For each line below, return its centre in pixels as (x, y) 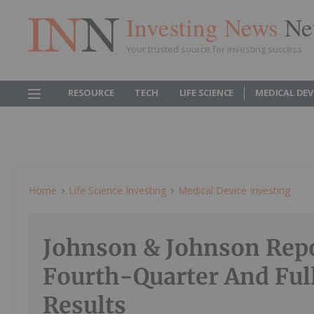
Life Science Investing (117, 190)
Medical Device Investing (234, 190)
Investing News (205, 27)
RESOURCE (91, 93)
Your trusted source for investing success (214, 49)
